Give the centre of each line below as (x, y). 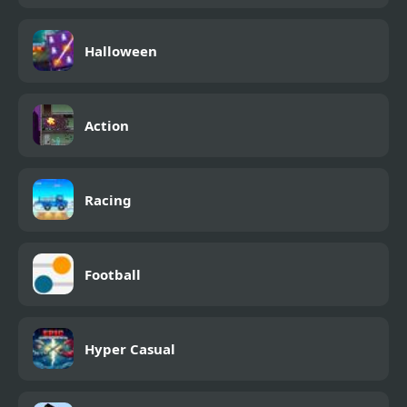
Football (113, 274)
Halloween (121, 50)
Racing (108, 199)
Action (107, 125)
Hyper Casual (130, 348)
